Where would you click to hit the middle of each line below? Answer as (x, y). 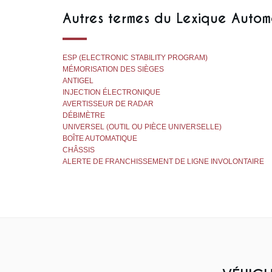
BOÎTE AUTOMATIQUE (100, 138)
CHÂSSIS (79, 150)
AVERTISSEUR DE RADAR (108, 104)
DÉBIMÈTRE (84, 115)
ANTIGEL (78, 81)
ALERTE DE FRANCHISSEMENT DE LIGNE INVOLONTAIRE (163, 161)
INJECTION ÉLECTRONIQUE (111, 92)
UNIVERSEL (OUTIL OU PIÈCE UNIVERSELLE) (142, 127)
